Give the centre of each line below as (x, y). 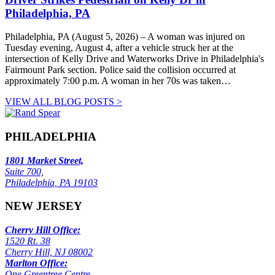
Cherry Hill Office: (43, 230)
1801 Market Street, (44, 160)
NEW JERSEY (44, 206)
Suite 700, (24, 171)
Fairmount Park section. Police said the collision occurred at (120, 70)
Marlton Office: (36, 263)
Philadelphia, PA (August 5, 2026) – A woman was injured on (125, 37)
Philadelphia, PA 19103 (51, 182)
